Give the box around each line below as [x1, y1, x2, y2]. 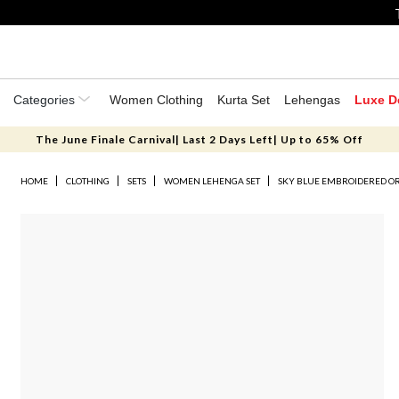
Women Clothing [110, 93, 203, 107]
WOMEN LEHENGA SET [164, 175, 261, 186]
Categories [13, 93, 78, 107]
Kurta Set [217, 93, 270, 107]
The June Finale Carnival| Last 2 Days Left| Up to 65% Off [35, 133, 363, 146]
